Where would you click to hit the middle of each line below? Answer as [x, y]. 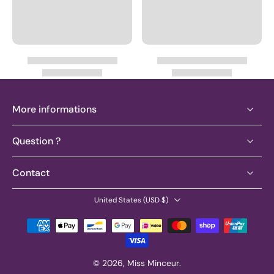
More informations [54, 109]
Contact [31, 173]
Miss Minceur [153, 263]
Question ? [36, 141]
